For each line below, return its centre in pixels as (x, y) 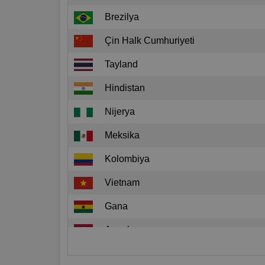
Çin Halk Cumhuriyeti (150, 40)
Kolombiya (127, 159)
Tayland (121, 64)
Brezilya (122, 17)
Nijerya (120, 111)
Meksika (122, 135)
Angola (120, 230)
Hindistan (125, 88)
